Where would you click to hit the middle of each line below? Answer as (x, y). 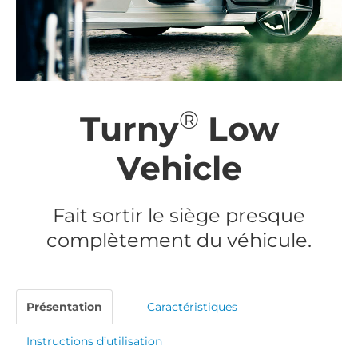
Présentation (64, 307)
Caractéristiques (192, 307)
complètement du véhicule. (179, 240)
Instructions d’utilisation (94, 342)
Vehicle (179, 168)
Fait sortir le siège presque (179, 215)
